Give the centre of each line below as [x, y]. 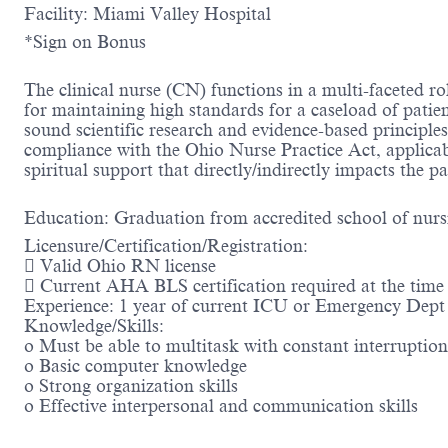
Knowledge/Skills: [94, 326]
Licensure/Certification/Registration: [166, 246]
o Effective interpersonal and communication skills [221, 406]
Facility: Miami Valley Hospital [147, 14]
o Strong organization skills [131, 386]
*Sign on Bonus [85, 42]
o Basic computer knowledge [135, 366]
